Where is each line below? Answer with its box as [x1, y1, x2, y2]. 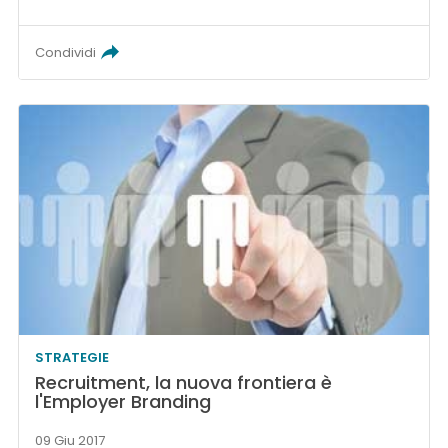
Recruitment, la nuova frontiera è [35, 369, 333, 395]
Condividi [35, 42, 97, 62]
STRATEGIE [35, 347, 110, 367]
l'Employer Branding [35, 388, 212, 414]
